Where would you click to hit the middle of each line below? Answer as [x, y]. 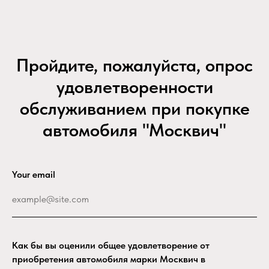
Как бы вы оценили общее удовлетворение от [111, 245]
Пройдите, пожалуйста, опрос [134, 65]
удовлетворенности [134, 86]
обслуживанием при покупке [134, 108]
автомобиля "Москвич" [134, 130]
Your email [34, 174]
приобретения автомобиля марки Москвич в [109, 259]
